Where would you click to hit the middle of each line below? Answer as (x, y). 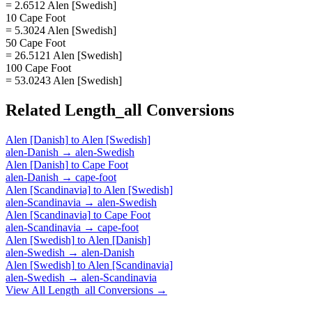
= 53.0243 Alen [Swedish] (64, 80)
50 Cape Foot (36, 42)
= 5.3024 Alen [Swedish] (61, 30)
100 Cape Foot (38, 68)
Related (35, 110)
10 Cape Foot (36, 17)
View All (27, 290)
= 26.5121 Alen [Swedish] (64, 55)
